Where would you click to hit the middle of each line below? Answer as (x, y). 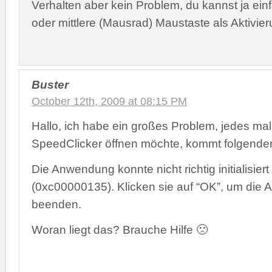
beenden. (56, 204)
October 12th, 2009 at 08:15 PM (109, 101)
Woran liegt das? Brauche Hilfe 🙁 (120, 229)
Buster (50, 84)
